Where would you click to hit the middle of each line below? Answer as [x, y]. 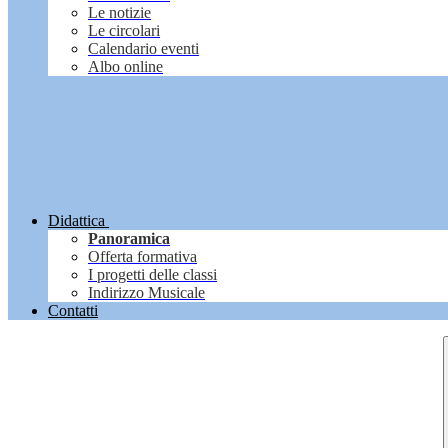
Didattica [76, 221]
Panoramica [129, 239]
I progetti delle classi [152, 275]
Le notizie [119, 13]
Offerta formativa [142, 257]
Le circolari [124, 31]
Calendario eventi [143, 49]
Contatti [73, 311]
